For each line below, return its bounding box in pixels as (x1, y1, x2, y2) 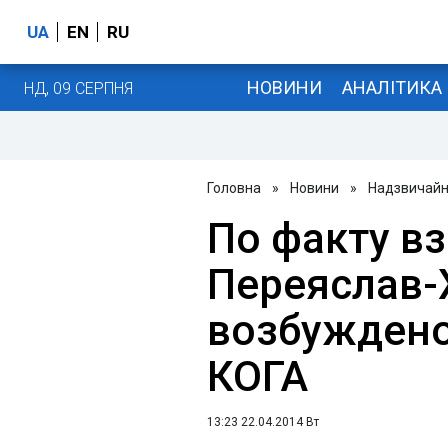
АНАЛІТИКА (341, 76, 442, 98)
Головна (207, 180, 261, 196)
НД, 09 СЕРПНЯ (24, 78, 133, 98)
